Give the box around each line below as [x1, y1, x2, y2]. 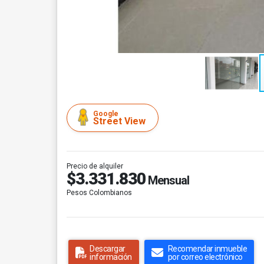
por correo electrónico [167, 252, 243, 262]
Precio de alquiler [67, 162, 123, 170]
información [90, 252, 132, 262]
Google [93, 110, 118, 118]
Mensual [146, 173, 189, 187]
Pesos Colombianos [67, 189, 132, 197]
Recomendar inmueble [167, 244, 247, 253]
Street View [93, 115, 146, 127]
